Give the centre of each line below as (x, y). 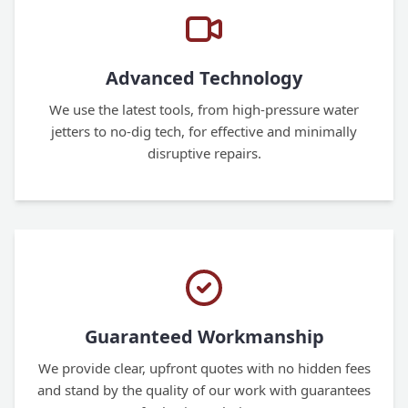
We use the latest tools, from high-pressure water (204, 109)
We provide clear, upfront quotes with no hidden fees (204, 368)
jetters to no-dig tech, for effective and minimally (204, 131)
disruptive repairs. (204, 153)
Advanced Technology (204, 78)
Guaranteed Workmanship (204, 337)
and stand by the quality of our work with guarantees (204, 390)
